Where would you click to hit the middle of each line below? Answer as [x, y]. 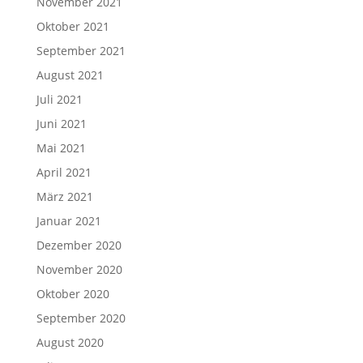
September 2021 [81, 51]
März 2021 [64, 196]
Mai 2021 [61, 148]
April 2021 [64, 172]
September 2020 [81, 318]
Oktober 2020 [73, 294]
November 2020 [79, 269]
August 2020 [70, 342]
